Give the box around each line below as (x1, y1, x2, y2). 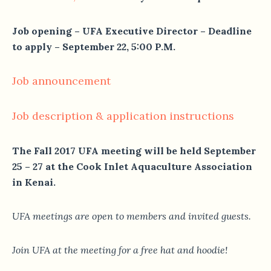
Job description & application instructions (12, 109, 234, 123)
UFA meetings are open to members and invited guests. (12, 210, 251, 223)
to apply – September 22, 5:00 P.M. (12, 41, 175, 53)
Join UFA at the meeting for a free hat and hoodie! (12, 244, 227, 256)
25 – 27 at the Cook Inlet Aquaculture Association (12, 160, 252, 173)
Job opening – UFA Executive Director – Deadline (12, 25, 252, 38)
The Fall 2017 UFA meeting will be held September (12, 145, 256, 157)
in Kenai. (12, 176, 56, 189)
